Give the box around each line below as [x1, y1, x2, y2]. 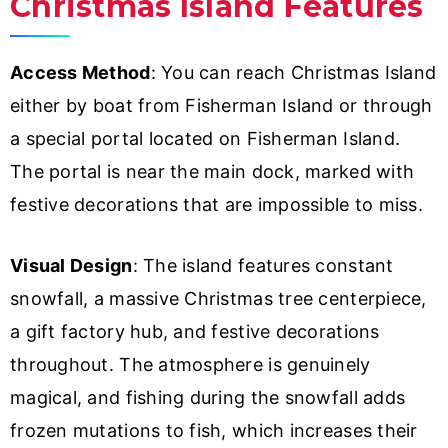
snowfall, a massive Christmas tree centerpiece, [10, 288, 427, 310]
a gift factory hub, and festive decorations [10, 321, 380, 343]
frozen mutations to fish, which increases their [10, 420, 418, 442]
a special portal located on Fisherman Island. [10, 128, 401, 150]
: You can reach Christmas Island [150, 62, 437, 84]
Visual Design [10, 255, 133, 277]
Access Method [10, 62, 151, 84]
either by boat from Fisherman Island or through [10, 95, 433, 117]
